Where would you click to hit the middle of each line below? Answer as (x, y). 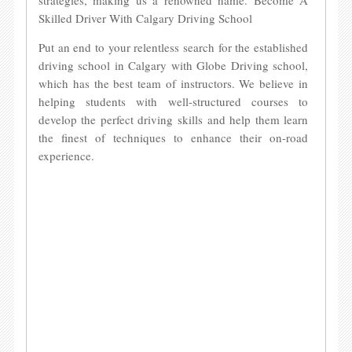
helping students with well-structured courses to (173, 101)
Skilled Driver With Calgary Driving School (145, 18)
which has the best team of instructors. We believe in (173, 83)
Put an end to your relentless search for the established (173, 47)
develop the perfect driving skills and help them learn (173, 119)
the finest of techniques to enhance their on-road (173, 137)
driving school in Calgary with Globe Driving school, (173, 65)
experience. (66, 156)
